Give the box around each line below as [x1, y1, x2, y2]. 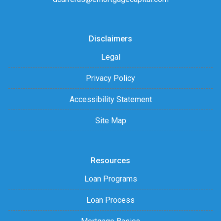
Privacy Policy [86, 73, 135, 83]
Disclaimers [89, 34, 132, 43]
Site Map [95, 115, 126, 125]
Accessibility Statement [69, 94, 152, 104]
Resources [91, 155, 130, 165]
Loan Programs [84, 174, 137, 184]
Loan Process [86, 195, 135, 205]
